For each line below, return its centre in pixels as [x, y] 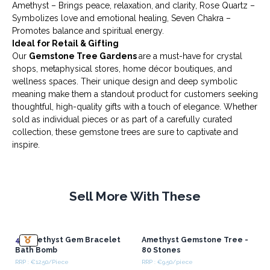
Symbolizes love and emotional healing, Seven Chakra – [121, 18]
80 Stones [161, 250]
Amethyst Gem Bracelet [72, 240]
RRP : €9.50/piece [167, 262]
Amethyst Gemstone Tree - [195, 240]
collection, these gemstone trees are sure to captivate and [125, 132]
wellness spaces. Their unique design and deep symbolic [125, 82]
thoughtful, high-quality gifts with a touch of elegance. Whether [135, 107]
